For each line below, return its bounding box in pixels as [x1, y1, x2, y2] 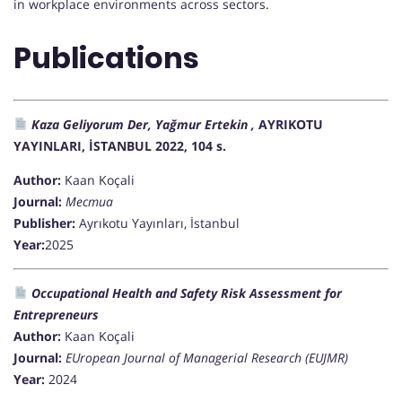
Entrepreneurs [13, 306, 99, 324]
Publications [13, 37, 199, 78]
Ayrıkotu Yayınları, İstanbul [75, 214, 240, 232]
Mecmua [66, 193, 113, 211]
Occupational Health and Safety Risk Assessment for [27, 284, 342, 302]
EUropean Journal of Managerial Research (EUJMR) [66, 349, 348, 367]
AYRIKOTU [258, 116, 323, 134]
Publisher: [13, 214, 75, 232]
